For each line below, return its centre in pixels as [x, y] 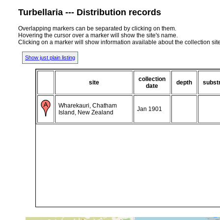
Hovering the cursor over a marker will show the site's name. [98, 35]
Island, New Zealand [86, 112]
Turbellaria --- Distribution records [90, 12]
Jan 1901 [150, 109]
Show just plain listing [50, 57]
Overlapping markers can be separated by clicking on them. [97, 28]
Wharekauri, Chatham [88, 105]
